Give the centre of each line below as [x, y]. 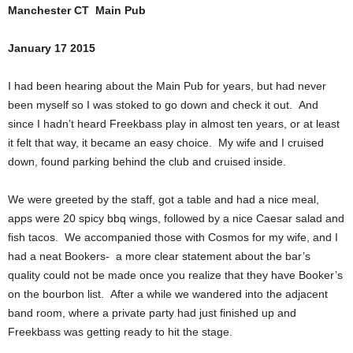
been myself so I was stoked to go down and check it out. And [163, 104]
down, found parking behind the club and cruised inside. [147, 161]
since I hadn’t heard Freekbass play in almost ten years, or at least [174, 123]
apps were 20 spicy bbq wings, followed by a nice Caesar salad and [176, 218]
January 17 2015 [52, 48]
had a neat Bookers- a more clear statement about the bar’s [159, 256]
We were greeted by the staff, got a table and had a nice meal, [163, 199]
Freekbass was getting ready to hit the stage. [120, 331]
